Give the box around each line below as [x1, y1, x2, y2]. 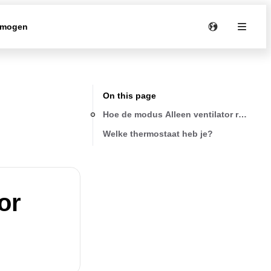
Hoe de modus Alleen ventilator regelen [103, 109, 266, 119]
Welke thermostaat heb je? [103, 128, 213, 139]
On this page [103, 91, 156, 100]
